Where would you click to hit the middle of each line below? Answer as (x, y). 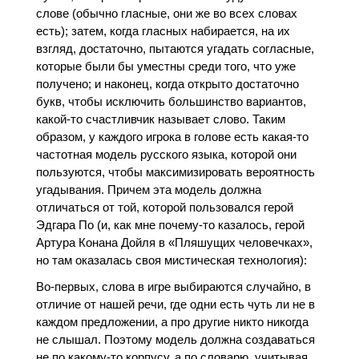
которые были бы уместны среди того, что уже (165, 66)
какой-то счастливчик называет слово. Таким (160, 119)
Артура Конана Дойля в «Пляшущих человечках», (174, 242)
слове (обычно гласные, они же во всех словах (166, 13)
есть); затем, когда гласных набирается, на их (163, 30)
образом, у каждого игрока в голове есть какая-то (172, 136)
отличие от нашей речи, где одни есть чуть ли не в (175, 304)
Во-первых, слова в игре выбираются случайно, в (173, 286)
